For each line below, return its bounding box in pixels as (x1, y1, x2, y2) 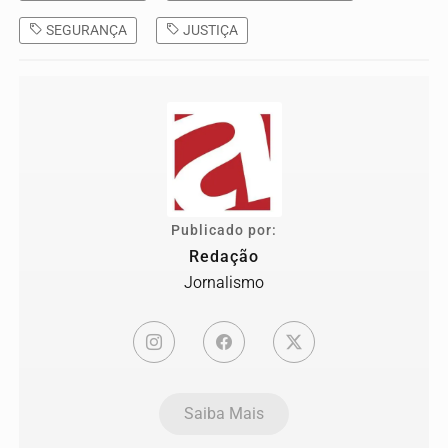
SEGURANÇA (43, 21, 127, 38)
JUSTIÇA (180, 21, 238, 38)
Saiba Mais (184, 403, 264, 423)
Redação (189, 246, 259, 266)
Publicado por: (171, 221, 277, 239)
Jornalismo (184, 272, 264, 292)
